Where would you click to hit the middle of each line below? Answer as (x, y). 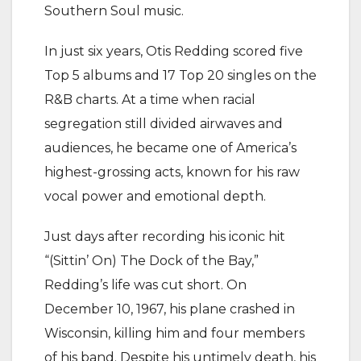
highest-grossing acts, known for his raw (172, 172)
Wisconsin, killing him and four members (174, 333)
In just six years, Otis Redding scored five (174, 51)
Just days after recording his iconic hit (165, 237)
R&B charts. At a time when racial (150, 100)
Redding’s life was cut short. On (145, 285)
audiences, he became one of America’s (170, 148)
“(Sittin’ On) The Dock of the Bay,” (151, 261)
